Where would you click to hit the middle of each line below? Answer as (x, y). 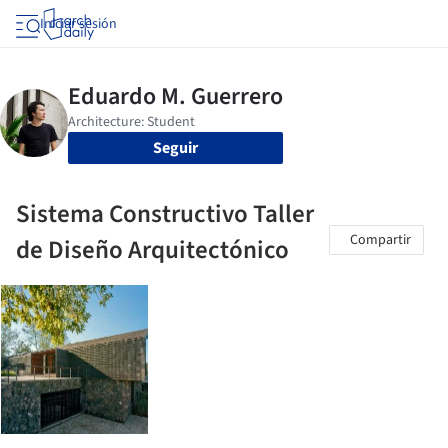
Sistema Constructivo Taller (165, 214)
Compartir (380, 240)
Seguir (175, 148)
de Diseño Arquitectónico (152, 250)
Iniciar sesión (78, 24)
